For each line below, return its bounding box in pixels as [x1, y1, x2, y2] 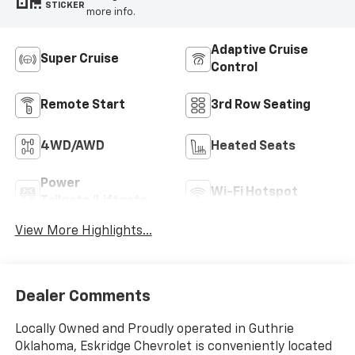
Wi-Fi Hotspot [211, 186, 298, 200]
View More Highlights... [14, 225, 152, 239]
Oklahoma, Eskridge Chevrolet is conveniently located [14, 340, 332, 353]
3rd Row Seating [211, 99, 311, 113]
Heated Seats [211, 140, 296, 154]
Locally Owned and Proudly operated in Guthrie [14, 323, 294, 336]
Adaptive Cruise [211, 44, 308, 58]
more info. [86, 6, 136, 17]
